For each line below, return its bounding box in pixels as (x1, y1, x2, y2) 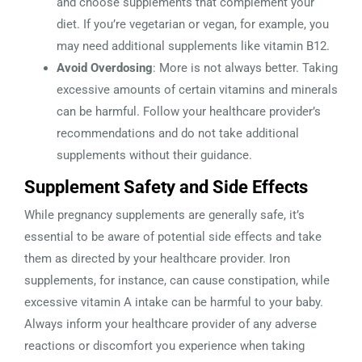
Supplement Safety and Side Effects (24, 176, 308, 197)
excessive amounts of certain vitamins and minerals (57, 82, 338, 97)
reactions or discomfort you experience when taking (24, 338, 305, 353)
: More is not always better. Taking (153, 60, 338, 75)
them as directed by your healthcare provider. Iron (24, 250, 290, 266)
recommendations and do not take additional (57, 125, 299, 141)
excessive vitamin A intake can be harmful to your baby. (24, 294, 323, 309)
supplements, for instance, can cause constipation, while (24, 272, 330, 288)
